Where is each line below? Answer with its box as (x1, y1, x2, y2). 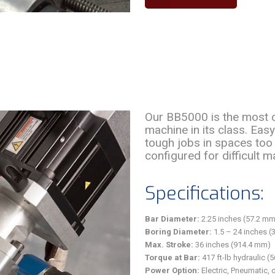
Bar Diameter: (145, 214, 199, 223)
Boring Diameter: (145, 227, 212, 236)
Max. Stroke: (145, 240, 193, 249)
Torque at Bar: (145, 253, 200, 262)
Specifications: (145, 181, 264, 206)
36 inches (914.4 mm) (193, 240, 271, 249)
